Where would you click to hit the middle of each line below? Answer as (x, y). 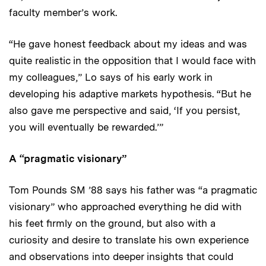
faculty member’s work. (63, 13)
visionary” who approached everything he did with (125, 207)
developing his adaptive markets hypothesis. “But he (130, 94)
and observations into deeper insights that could (121, 257)
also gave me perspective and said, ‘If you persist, (124, 111)
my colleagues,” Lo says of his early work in (111, 77)
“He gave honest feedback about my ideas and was (128, 44)
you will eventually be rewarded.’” (86, 127)
